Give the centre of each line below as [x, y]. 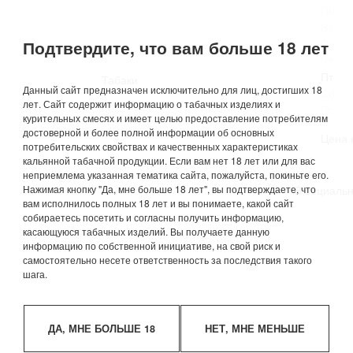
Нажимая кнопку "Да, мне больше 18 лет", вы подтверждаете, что [169, 189]
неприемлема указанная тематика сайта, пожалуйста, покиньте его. [176, 175]
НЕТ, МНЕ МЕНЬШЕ [255, 329]
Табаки [120, 80]
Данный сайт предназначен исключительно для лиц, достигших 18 [173, 89]
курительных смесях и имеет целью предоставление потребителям [175, 118]
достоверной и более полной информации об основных [149, 132]
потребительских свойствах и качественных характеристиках [160, 146]
